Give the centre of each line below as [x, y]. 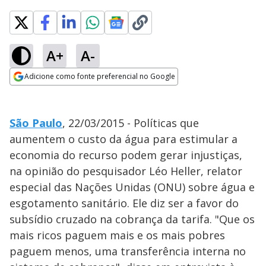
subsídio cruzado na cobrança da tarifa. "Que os [132, 219]
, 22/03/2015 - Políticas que [131, 123]
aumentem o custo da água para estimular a [123, 139]
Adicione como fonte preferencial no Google [100, 76]
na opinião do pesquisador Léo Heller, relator [126, 171]
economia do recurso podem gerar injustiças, [126, 155]
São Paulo [36, 123]
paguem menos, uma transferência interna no [128, 251]
